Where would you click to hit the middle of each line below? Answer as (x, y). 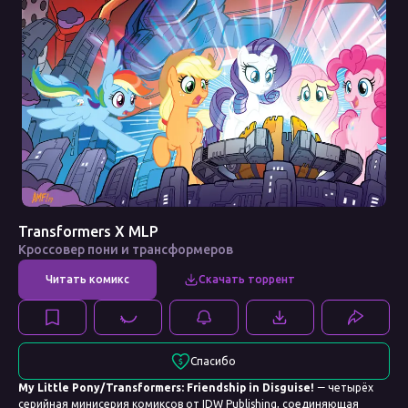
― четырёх (344, 388)
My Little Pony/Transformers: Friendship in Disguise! (166, 388)
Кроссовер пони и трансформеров (126, 249)
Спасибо (214, 361)
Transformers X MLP (88, 231)
